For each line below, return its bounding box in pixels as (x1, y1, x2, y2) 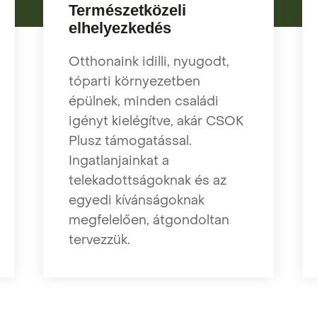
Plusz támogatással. (68, 132, 192, 150)
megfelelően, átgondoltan (68, 211, 229, 229)
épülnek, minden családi (68, 92, 219, 110)
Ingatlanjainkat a (68, 151, 169, 170)
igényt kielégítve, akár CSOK (68, 112, 243, 130)
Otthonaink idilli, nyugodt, (68, 52, 229, 71)
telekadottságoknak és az (68, 171, 226, 190)
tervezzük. (68, 231, 130, 249)
